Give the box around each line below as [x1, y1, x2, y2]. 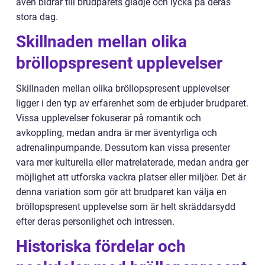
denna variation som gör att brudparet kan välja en [16, 186, 227, 198]
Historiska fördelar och [16, 237, 186, 256]
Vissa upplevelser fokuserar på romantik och [16, 112, 201, 124]
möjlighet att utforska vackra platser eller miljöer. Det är [16, 172, 246, 183]
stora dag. [16, 11, 58, 22]
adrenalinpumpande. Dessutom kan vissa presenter [16, 142, 230, 153]
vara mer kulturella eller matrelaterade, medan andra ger [16, 157, 248, 168]
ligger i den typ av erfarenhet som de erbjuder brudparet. [16, 98, 248, 109]
